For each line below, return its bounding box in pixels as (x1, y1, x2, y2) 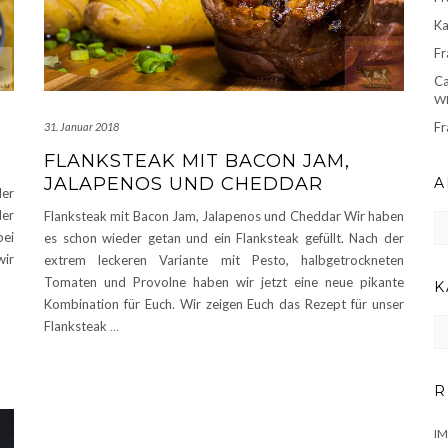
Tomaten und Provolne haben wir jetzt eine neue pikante (44, 274, 404, 291)
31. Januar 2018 (44, 120, 119, 134)
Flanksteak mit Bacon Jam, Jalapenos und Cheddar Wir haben (44, 208, 404, 225)
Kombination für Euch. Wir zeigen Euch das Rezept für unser (44, 296, 404, 313)
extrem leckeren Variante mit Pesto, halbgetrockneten (44, 252, 404, 269)
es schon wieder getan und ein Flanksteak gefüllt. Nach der (44, 230, 404, 247)
